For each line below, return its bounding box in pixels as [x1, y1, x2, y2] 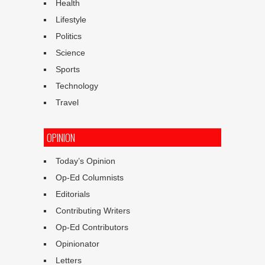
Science [56, 47, 85, 57]
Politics [56, 31, 82, 41]
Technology [56, 80, 98, 91]
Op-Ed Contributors [56, 222, 128, 232]
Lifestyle [56, 14, 86, 24]
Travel [56, 97, 79, 107]
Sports [56, 64, 80, 74]
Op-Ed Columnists [56, 172, 124, 182]
